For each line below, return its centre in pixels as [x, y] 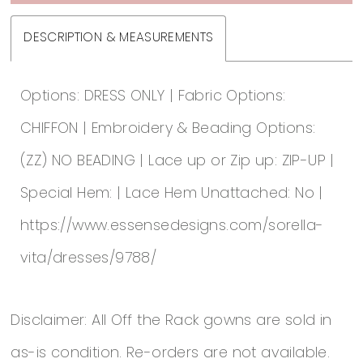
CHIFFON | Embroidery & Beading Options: [168, 129]
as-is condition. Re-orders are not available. [171, 354]
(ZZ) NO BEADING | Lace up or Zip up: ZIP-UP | [177, 161]
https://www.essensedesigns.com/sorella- [172, 226]
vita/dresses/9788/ [89, 258]
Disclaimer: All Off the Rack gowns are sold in [171, 322]
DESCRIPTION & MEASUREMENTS [119, 38]
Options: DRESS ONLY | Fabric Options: [153, 96]
